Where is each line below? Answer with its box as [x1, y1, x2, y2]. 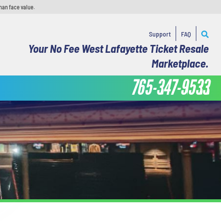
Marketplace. [151, 56, 209, 70]
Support [148, 29, 171, 38]
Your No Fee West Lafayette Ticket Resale [28, 41, 209, 55]
